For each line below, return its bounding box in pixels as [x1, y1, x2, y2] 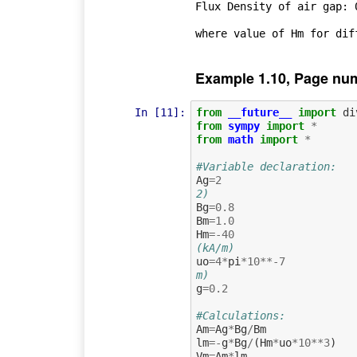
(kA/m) [195, 241, 234, 255]
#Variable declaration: [195, 160, 336, 174]
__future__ [227, 106, 292, 120]
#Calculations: [195, 309, 285, 323]
